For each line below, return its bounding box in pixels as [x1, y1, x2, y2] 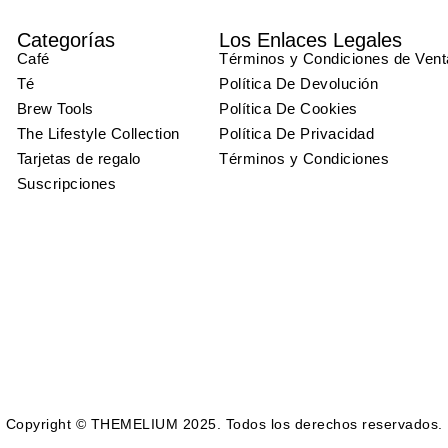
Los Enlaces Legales [219, 29, 403, 52]
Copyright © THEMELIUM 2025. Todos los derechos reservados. [5, 416, 443, 433]
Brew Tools [16, 100, 94, 118]
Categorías [16, 29, 115, 52]
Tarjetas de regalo [16, 150, 141, 168]
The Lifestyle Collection [16, 125, 180, 143]
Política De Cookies [219, 100, 358, 118]
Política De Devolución [219, 75, 379, 93]
